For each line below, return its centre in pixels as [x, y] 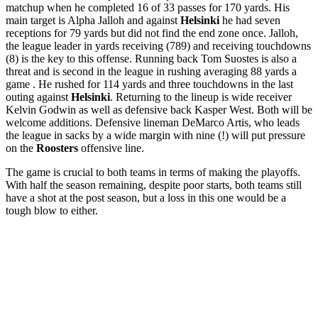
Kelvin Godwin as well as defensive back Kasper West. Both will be [159, 110]
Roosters [57, 148]
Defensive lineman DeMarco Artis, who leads [197, 123]
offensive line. [111, 148]
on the [21, 148]
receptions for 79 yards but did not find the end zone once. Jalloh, [152, 33]
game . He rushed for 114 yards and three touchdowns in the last [149, 84]
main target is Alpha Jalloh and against [93, 21]
